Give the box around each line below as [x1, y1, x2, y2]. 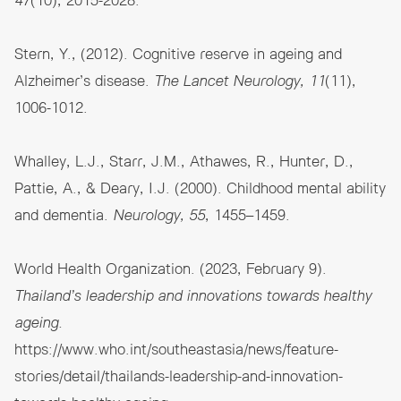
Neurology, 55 [113, 204, 205, 228]
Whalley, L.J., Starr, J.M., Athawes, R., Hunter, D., [14, 150, 354, 175]
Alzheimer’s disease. [14, 70, 154, 94]
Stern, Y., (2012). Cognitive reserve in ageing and [14, 43, 342, 67]
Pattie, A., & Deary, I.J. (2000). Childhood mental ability [14, 177, 386, 201]
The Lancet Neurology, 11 [154, 70, 325, 94]
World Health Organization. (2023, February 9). [14, 258, 327, 282]
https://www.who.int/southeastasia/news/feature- [14, 338, 338, 363]
